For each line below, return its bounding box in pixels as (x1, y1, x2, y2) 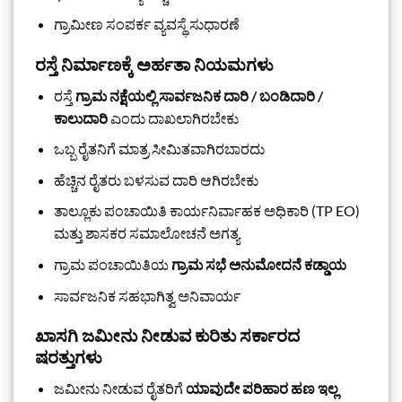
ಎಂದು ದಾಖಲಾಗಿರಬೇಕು (107, 109, 239, 127)
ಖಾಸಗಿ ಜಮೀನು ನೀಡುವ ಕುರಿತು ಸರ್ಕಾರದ (35, 325, 300, 346)
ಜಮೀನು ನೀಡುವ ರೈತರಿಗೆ (53, 379, 186, 397)
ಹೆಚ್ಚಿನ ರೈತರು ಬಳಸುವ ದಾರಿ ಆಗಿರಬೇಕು (53, 170, 258, 188)
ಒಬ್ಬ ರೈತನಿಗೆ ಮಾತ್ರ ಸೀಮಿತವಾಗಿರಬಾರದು (53, 140, 265, 158)
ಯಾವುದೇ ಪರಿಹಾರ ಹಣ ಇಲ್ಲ (185, 379, 338, 397)
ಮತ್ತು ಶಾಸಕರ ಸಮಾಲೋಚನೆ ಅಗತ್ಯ (53, 224, 240, 242)
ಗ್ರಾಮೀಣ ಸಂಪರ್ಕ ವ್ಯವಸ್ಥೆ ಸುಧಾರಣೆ (53, 15, 240, 33)
